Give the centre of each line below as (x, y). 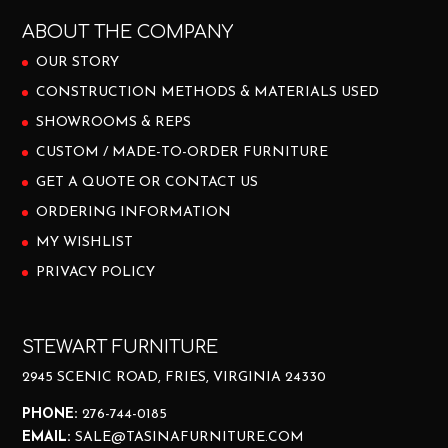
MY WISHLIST (85, 243)
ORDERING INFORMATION (134, 213)
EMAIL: (49, 437)
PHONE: (52, 414)
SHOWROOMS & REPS (114, 123)
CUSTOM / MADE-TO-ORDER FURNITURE (182, 153)
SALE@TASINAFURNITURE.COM (190, 437)
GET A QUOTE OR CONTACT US (147, 183)
